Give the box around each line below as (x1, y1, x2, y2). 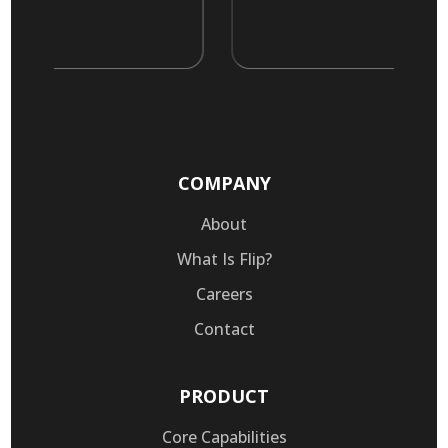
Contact (193, 317, 255, 340)
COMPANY (177, 170, 271, 195)
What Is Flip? (176, 247, 272, 270)
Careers (195, 282, 253, 305)
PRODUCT (179, 383, 269, 408)
